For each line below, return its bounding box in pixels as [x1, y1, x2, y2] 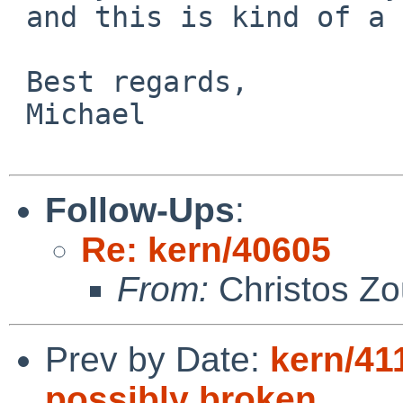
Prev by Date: [45, 339, 270, 379]
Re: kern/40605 [81, 229, 331, 269]
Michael [9, 97, 26, 130]
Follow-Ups [45, 190, 235, 229]
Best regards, [9, 65, 26, 98]
